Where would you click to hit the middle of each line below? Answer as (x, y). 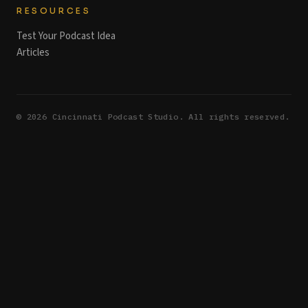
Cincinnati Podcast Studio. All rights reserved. (168, 117)
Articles (33, 53)
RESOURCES (54, 11)
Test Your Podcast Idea (66, 36)
